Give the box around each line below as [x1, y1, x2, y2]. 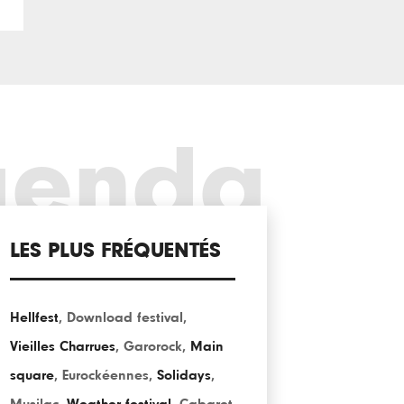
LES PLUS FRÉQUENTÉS [10, 240, 221, 262]
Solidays [157, 368, 211, 382]
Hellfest [10, 310, 59, 325]
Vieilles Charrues [10, 339, 115, 353]
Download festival [67, 310, 183, 325]
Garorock [124, 339, 182, 353]
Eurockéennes [62, 368, 149, 382]
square [10, 368, 54, 382]
